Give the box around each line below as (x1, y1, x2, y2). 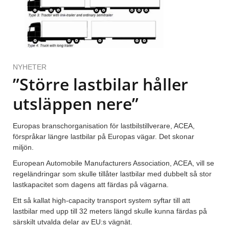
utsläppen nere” (13, 93, 139, 115)
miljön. (13, 143, 34, 152)
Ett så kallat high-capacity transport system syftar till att (13, 196, 190, 205)
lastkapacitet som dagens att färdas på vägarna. (13, 180, 169, 189)
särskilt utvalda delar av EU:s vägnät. (13, 218, 132, 226)
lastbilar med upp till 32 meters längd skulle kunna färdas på (13, 207, 207, 216)
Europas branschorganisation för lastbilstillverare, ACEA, (13, 122, 195, 130)
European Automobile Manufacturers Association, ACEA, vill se (13, 159, 214, 168)
